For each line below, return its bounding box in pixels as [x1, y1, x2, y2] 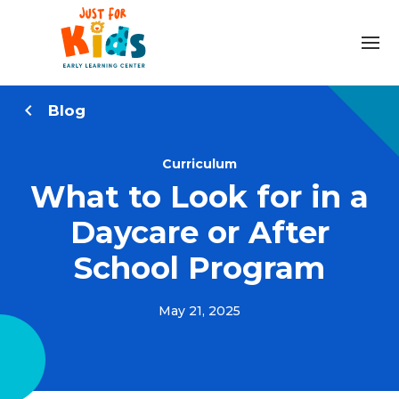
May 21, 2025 [159, 303, 240, 319]
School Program [74, 249, 325, 287]
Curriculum [162, 156, 237, 172]
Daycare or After [69, 214, 330, 251]
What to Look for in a [30, 178, 369, 216]
